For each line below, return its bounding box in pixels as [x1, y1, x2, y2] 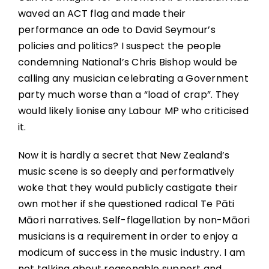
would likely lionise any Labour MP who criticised [17, 104, 249, 118]
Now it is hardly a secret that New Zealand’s [17, 148, 230, 163]
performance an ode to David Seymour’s [17, 23, 216, 37]
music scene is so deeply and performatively [17, 165, 235, 179]
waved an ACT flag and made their [17, 7, 186, 21]
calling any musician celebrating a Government [17, 71, 249, 86]
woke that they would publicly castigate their [17, 181, 238, 195]
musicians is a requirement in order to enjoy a [17, 229, 238, 244]
